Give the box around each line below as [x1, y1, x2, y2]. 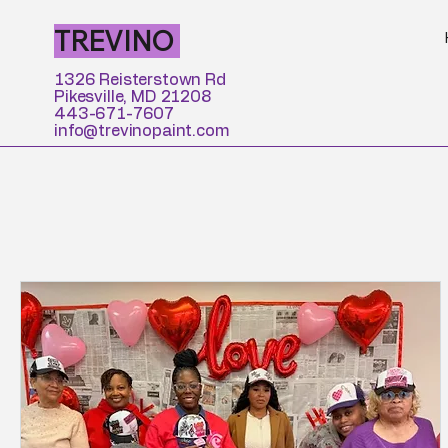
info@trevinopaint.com [54, 123, 230, 139]
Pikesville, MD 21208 [54, 89, 212, 105]
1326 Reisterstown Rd [54, 72, 226, 88]
